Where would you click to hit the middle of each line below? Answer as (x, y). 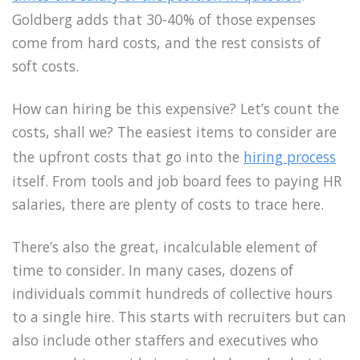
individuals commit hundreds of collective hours (172, 293)
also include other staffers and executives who (165, 340)
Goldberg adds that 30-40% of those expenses (164, 20)
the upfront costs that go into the (128, 156)
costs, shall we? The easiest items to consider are (174, 131)
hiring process (290, 156)
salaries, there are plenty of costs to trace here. (168, 204)
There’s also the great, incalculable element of (165, 246)
